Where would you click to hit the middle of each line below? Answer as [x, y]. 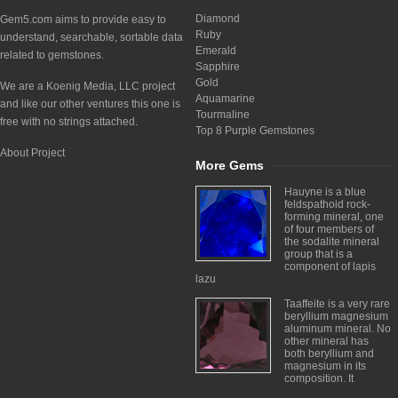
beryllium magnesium [336, 316]
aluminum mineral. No [338, 329]
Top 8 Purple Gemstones [255, 131]
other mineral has [326, 341]
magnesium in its [325, 366]
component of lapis [330, 267]
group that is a [318, 254]
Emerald [216, 51]
